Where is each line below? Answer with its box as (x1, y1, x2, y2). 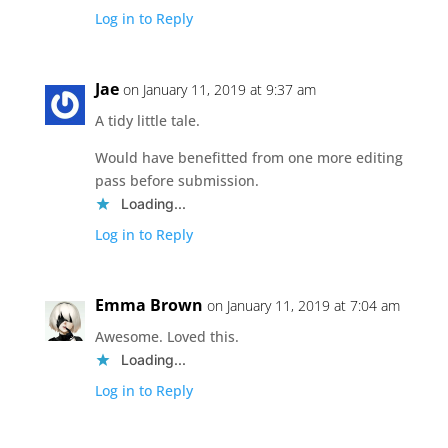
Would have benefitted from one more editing (94, 147, 403, 167)
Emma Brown (94, 293, 203, 316)
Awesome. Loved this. (94, 326, 239, 346)
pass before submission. (94, 170, 259, 190)
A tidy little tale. (94, 110, 200, 130)
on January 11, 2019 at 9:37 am (122, 79, 316, 99)
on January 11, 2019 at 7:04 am (206, 295, 400, 315)
